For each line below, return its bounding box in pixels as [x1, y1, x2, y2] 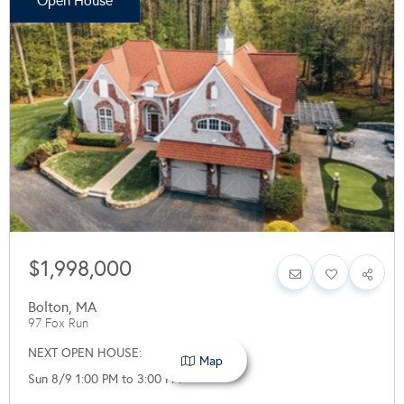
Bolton [28, 298, 69, 317]
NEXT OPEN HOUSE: [28, 345, 142, 362]
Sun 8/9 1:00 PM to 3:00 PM [28, 372, 181, 388]
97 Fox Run [28, 316, 88, 332]
